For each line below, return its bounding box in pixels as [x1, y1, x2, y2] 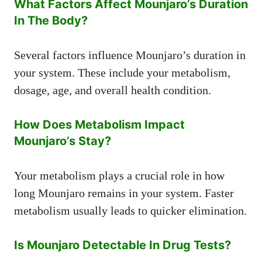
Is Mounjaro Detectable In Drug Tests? [14, 237, 231, 252]
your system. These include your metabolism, [14, 65, 230, 79]
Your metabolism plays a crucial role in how [14, 168, 225, 182]
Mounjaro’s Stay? [14, 133, 111, 148]
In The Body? [14, 13, 88, 27]
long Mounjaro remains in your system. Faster [14, 186, 234, 199]
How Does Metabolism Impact [14, 117, 185, 132]
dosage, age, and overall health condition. [14, 83, 211, 96]
